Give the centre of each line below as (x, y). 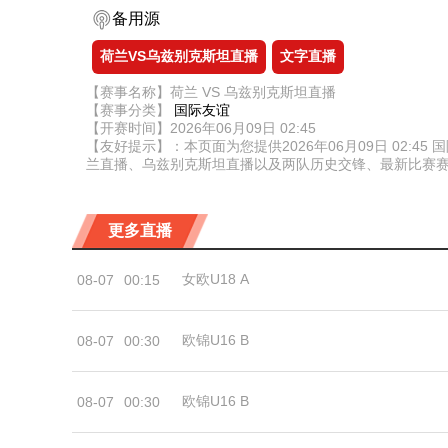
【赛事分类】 (130, 110)
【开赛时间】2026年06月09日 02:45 (201, 128)
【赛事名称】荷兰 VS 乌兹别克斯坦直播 (211, 92)
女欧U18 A (215, 279)
